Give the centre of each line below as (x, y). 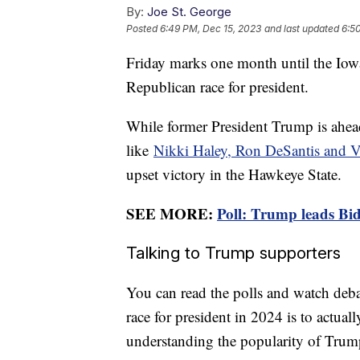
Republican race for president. (220, 86)
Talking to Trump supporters (233, 252)
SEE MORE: (172, 213)
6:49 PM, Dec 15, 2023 (211, 28)
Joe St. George (189, 11)
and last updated (302, 28)
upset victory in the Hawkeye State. (236, 174)
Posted (143, 28)
